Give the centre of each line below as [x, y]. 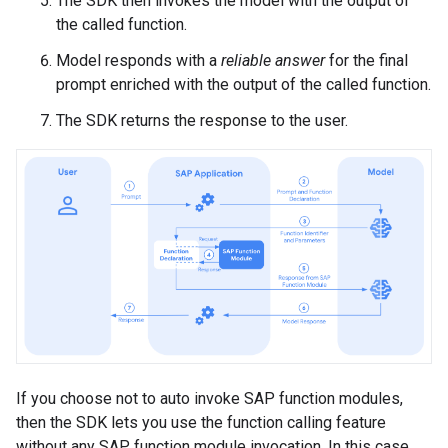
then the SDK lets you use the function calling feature [201, 423]
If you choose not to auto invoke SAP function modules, [209, 399]
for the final [366, 60]
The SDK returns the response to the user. [202, 120]
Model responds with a [138, 60]
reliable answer [273, 60]
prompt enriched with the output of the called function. [243, 84]
